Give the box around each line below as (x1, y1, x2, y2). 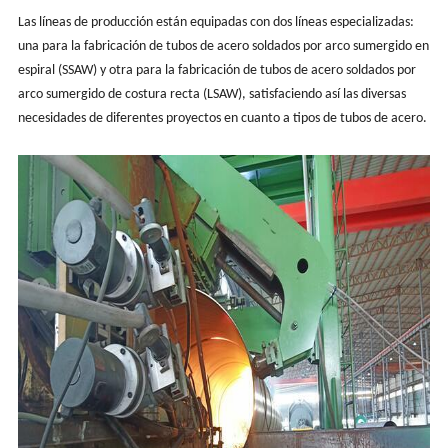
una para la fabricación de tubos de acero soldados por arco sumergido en (17, 38, 429, 54)
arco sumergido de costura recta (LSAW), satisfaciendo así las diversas (17, 86, 406, 102)
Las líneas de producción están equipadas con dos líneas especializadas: (17, 14, 414, 30)
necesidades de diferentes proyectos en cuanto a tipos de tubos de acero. (17, 110, 427, 126)
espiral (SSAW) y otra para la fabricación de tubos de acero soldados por (17, 62, 416, 78)
